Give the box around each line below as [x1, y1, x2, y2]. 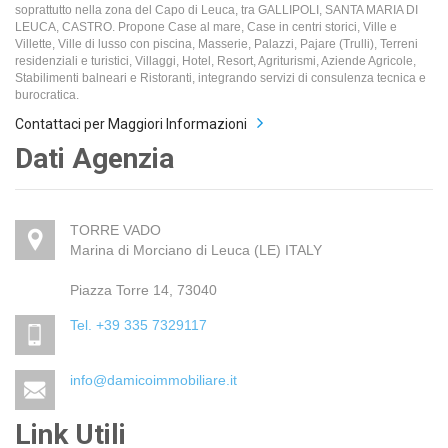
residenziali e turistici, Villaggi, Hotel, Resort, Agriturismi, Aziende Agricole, [15, 53, 416, 68]
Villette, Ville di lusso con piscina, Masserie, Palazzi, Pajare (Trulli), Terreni [15, 36, 418, 51]
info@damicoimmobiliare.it [70, 371, 237, 388]
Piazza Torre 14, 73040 [70, 281, 217, 298]
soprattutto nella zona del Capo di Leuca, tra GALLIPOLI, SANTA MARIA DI [15, 2, 418, 17]
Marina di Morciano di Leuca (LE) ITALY [70, 241, 322, 258]
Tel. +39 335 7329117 [70, 316, 207, 333]
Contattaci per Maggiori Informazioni [15, 115, 247, 132]
